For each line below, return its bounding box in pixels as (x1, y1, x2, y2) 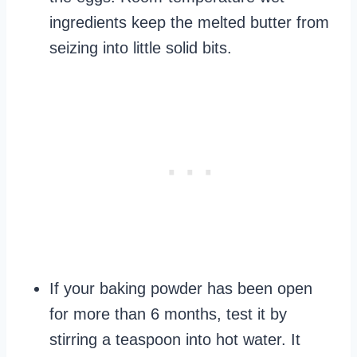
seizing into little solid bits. (49, 39, 232, 57)
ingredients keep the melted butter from (49, 14, 329, 32)
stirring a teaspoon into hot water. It (49, 331, 300, 349)
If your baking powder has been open (49, 280, 312, 298)
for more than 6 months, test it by (49, 305, 287, 324)
